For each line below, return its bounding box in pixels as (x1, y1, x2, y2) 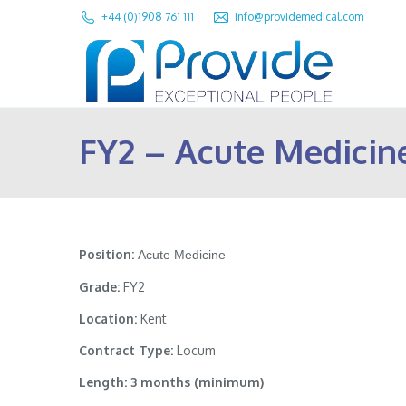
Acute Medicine (138, 247, 226, 262)
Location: (79, 311, 140, 326)
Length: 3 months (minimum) (79, 374, 264, 390)
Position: (79, 246, 134, 262)
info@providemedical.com (235, 10, 363, 24)
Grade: (79, 279, 120, 295)
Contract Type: (79, 343, 177, 358)
